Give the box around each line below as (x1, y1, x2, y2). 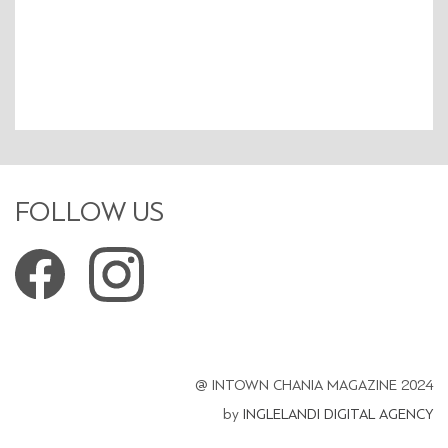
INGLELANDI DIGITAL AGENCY (243, 403, 433, 425)
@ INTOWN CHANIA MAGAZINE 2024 (195, 374, 433, 396)
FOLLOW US (15, 193, 164, 232)
